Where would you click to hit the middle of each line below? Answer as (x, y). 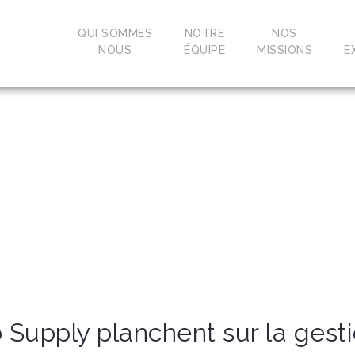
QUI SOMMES (115, 33)
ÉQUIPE (204, 50)
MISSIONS (284, 50)
